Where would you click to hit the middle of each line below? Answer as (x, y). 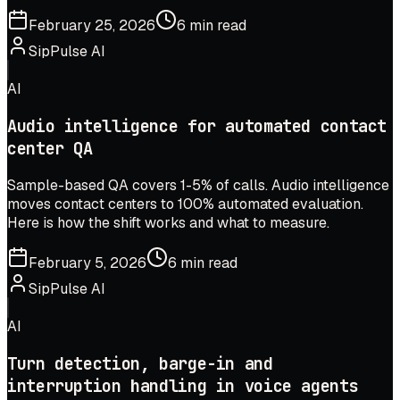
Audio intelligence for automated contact (197, 126)
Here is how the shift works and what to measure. (168, 223)
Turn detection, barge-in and (140, 364)
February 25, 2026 (92, 25)
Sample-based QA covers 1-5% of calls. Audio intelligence (198, 186)
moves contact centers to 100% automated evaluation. (185, 204)
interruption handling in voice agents (183, 387)
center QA (50, 148)
